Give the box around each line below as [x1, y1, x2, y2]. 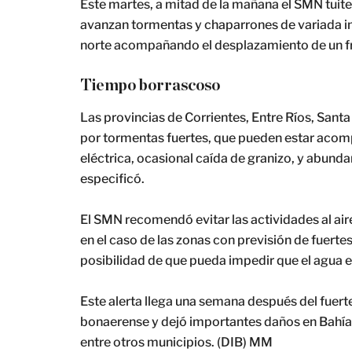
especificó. [80, 171, 145, 186]
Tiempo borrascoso [80, 78, 220, 93]
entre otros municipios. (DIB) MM [80, 335, 273, 350]
